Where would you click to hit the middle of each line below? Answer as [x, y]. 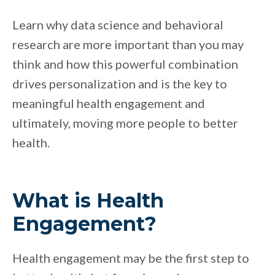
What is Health [88, 201]
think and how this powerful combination [125, 64]
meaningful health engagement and [109, 103]
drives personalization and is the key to [120, 84]
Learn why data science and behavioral [118, 25]
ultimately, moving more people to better [125, 123]
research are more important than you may [128, 45]
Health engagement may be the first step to [131, 258]
